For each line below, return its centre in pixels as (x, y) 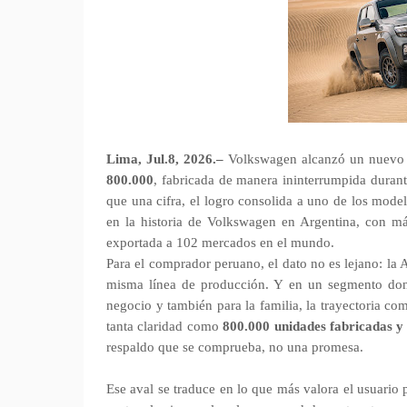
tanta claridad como (165, 326)
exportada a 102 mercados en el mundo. (220, 243)
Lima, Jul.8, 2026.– (168, 159)
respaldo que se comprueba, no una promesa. (235, 347)
